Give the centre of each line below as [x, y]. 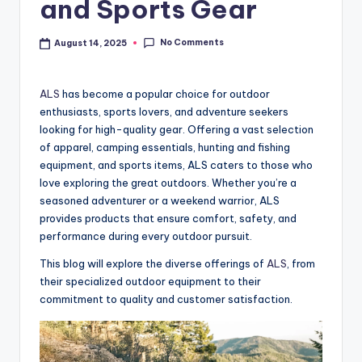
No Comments [192, 43]
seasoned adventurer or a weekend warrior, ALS [160, 201]
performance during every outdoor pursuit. [146, 236]
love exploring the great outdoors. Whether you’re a [168, 183]
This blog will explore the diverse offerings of [153, 264]
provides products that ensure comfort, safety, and [168, 219]
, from [301, 264]
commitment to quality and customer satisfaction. [166, 299]
